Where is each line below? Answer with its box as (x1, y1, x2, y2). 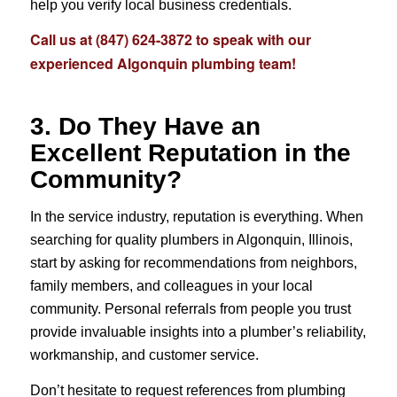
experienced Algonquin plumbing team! (29, 53, 296, 74)
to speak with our (191, 29, 311, 51)
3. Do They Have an (29, 113, 261, 141)
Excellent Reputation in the (29, 139, 351, 167)
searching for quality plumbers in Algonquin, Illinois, (29, 231, 353, 247)
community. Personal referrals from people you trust (29, 300, 351, 316)
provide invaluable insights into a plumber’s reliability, (29, 323, 366, 339)
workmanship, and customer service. (29, 346, 259, 362)
